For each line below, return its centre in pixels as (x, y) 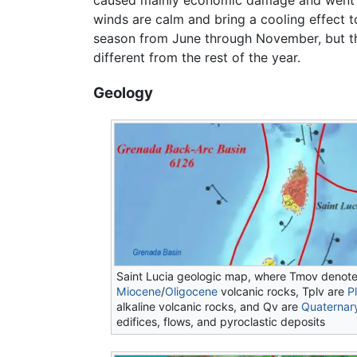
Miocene (139, 291)
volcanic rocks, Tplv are (283, 291)
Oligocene (192, 291)
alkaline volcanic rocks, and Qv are (209, 306)
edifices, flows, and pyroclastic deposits (221, 321)
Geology (123, 93)
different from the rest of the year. (197, 58)
